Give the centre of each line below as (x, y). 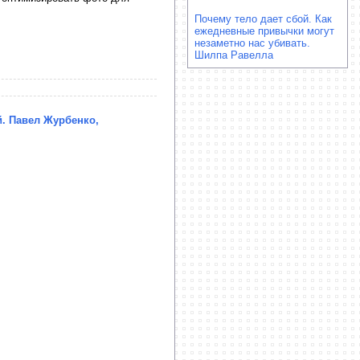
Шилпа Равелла (234, 55)
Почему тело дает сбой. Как (263, 19)
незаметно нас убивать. (252, 43)
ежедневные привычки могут (264, 31)
